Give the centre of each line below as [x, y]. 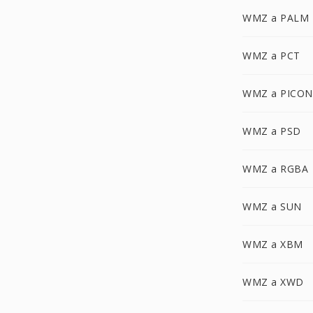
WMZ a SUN [272, 206]
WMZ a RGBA [275, 169]
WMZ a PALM [276, 18]
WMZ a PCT [271, 56]
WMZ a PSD [272, 131]
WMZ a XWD [273, 282]
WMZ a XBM [273, 244]
